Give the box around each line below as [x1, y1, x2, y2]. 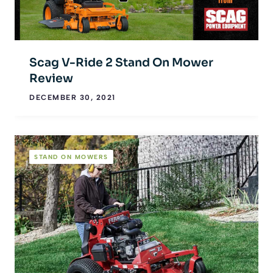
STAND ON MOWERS [34, 152, 108, 161]
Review [29, 71, 73, 87]
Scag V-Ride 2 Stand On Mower [29, 55, 213, 71]
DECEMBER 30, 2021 [29, 93, 116, 102]
